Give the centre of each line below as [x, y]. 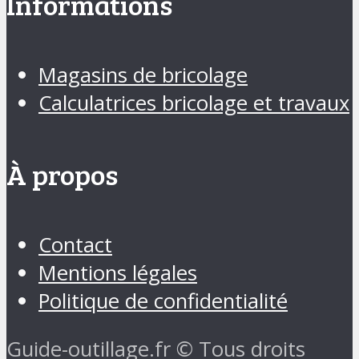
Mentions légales [118, 272]
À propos [62, 174]
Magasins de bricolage [143, 75]
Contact [75, 244]
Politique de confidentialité [163, 301]
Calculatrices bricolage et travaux [194, 103]
